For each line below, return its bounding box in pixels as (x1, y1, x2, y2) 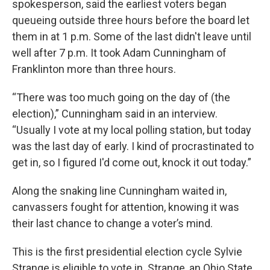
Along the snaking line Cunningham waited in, (12, 184, 227, 198)
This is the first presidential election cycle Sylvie (12, 245, 242, 259)
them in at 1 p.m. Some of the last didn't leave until (12, 30, 251, 43)
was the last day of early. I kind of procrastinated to (12, 140, 254, 153)
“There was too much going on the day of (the (12, 91, 230, 104)
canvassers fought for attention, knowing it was (12, 201, 239, 214)
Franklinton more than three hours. (12, 63, 176, 76)
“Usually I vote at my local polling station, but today (12, 124, 251, 137)
